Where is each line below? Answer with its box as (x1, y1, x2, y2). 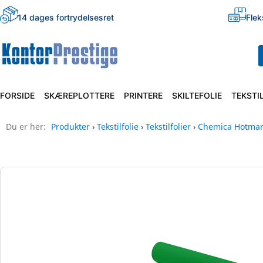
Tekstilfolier (146, 120, 191, 132)
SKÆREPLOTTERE (44, 90, 114, 100)
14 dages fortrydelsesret (18, 12, 114, 22)
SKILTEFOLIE (172, 90, 222, 100)
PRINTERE (124, 90, 163, 100)
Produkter (51, 120, 90, 132)
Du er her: (6, 120, 48, 132)
